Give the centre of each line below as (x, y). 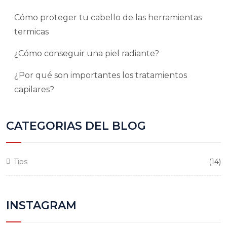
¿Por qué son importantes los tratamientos (101, 75)
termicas (31, 31)
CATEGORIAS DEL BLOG (76, 126)
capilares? (34, 89)
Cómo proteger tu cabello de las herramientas (108, 17)
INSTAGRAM (41, 205)
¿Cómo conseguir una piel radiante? (87, 53)
